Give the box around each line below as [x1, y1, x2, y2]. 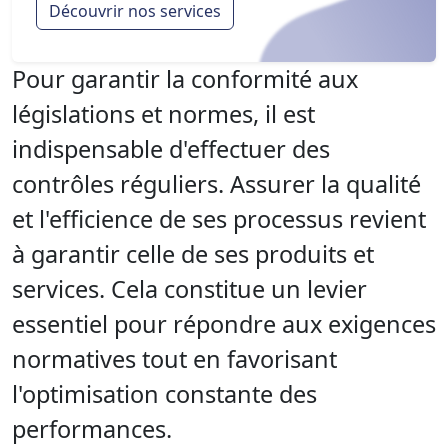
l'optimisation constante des [12, 377, 317, 410]
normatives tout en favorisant [12, 342, 337, 375]
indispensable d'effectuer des [12, 132, 330, 165]
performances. [12, 412, 172, 445]
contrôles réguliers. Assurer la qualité [12, 167, 421, 200]
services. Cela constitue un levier [12, 272, 367, 305]
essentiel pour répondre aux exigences [12, 307, 436, 340]
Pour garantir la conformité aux [12, 62, 358, 95]
